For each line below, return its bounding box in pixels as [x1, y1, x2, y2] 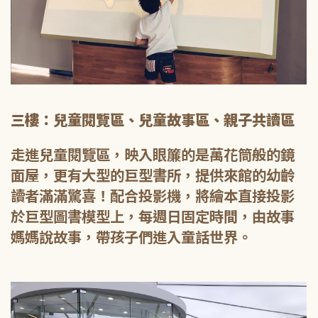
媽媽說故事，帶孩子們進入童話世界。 [11, 228, 252, 246]
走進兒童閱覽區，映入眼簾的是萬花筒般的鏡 [11, 146, 295, 164]
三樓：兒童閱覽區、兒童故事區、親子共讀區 [11, 111, 295, 129]
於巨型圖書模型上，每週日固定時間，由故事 [11, 207, 295, 226]
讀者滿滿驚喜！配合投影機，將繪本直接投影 [11, 187, 295, 205]
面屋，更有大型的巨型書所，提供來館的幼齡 [11, 166, 295, 185]
